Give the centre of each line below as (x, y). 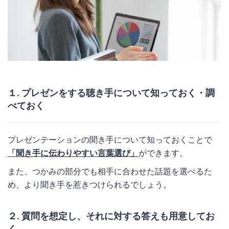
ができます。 (163, 153)
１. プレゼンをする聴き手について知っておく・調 (111, 93)
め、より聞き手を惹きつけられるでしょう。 (89, 184)
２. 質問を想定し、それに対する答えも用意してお (111, 216)
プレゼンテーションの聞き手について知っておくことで (110, 139)
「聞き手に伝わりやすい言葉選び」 (73, 153)
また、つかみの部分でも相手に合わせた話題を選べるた (110, 171)
